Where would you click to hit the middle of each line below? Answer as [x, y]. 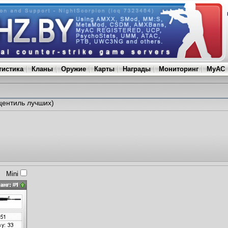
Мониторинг [179, 69]
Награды [137, 69]
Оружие [74, 69]
